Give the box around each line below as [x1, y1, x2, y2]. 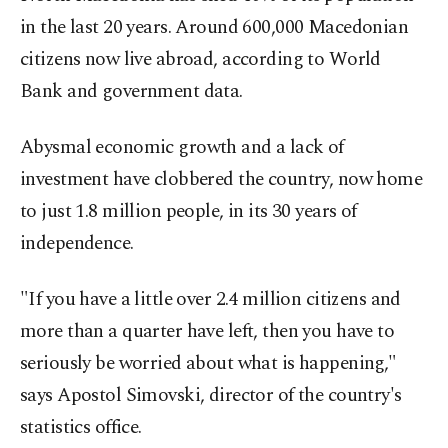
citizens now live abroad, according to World [20, 45, 381, 75]
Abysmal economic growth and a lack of [20, 133, 344, 163]
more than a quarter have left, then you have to [20, 317, 395, 347]
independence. [20, 229, 134, 259]
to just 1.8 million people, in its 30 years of [20, 197, 357, 227]
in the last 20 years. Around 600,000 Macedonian [20, 13, 409, 43]
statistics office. [20, 413, 142, 443]
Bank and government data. [20, 77, 243, 107]
